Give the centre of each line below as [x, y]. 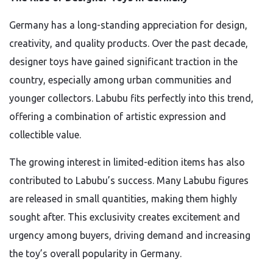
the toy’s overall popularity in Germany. [95, 253]
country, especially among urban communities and [120, 80]
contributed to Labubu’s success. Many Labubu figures [129, 180]
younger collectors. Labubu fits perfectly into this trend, [131, 98]
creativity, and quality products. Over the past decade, [129, 43]
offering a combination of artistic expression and [118, 116]
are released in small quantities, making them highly [123, 199]
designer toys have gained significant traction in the [123, 62]
